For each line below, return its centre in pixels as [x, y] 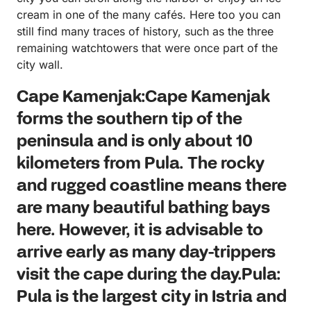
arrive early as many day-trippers [146, 253]
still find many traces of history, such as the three [145, 32]
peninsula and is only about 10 [135, 142]
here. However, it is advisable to [140, 231]
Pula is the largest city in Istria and [152, 298]
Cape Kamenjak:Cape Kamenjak [143, 98]
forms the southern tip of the [129, 120]
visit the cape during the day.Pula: [149, 276]
